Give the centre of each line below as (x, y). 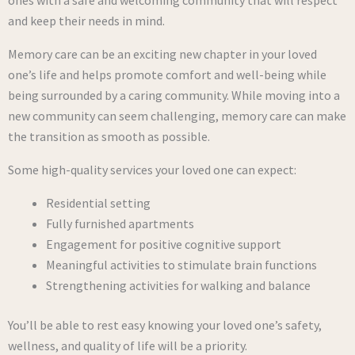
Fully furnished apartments (120, 223)
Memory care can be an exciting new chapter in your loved (162, 54)
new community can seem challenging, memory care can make (177, 116)
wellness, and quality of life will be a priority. (128, 345)
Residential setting (98, 203)
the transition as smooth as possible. (109, 136)
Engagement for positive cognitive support (164, 244)
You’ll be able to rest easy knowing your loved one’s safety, (165, 325)
